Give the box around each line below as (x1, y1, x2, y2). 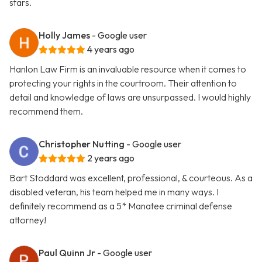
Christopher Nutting (39, 138, 125, 150)
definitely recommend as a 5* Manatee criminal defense (9, 200, 232, 212)
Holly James (39, 29, 90, 42)
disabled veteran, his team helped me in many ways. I (9, 186, 219, 198)
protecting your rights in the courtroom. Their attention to (9, 77, 237, 89)
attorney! (9, 214, 46, 226)
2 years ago (87, 152, 135, 164)
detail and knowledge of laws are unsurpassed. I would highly (9, 91, 251, 104)
